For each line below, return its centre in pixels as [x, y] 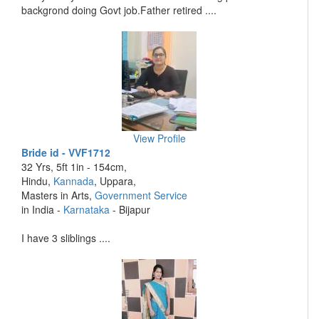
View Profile [159, 138]
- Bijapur [130, 209]
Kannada [74, 181]
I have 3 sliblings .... [66, 238]
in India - [42, 209]
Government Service [141, 195]
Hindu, [37, 181]
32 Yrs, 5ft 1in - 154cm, [74, 167]
